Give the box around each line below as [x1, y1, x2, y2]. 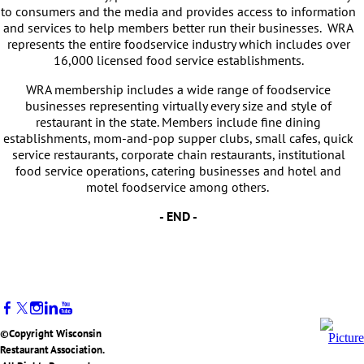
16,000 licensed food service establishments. [53, 52, 304, 68]
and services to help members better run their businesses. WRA [3, 19, 353, 36]
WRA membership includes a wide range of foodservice [26, 81, 331, 97]
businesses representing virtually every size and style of [25, 97, 331, 114]
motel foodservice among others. [85, 179, 271, 195]
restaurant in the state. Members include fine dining [36, 114, 321, 130]
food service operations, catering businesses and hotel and [15, 162, 341, 179]
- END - [159, 208, 197, 224]
